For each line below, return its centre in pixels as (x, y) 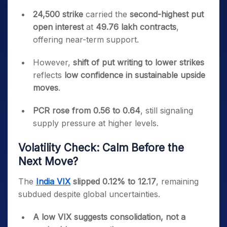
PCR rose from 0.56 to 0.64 (87, 110)
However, (53, 62)
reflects (49, 75)
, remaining (177, 181)
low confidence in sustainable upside (135, 75)
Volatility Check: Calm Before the (101, 148)
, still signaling (167, 110)
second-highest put (167, 14)
